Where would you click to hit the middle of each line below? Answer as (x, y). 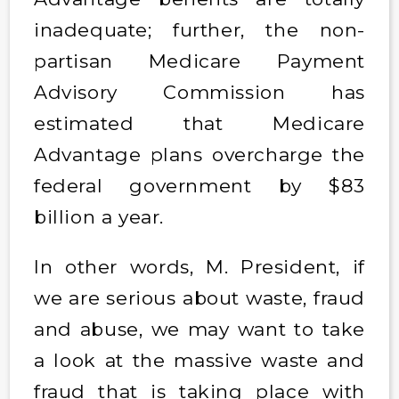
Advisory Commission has (199, 92)
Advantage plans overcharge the (199, 154)
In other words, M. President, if (199, 266)
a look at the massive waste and (199, 360)
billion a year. (102, 216)
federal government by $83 (199, 185)
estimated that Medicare (199, 123)
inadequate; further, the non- (199, 29)
